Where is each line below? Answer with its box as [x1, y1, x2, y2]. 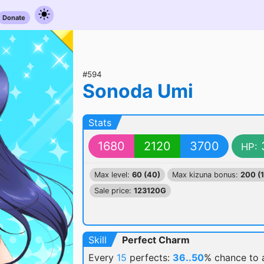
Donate [2, 14, 25, 22]
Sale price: [94, 186, 134, 195]
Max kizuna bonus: [172, 170, 240, 179]
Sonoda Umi [82, 80, 193, 103]
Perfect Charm [122, 234, 190, 246]
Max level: [94, 170, 132, 179]
